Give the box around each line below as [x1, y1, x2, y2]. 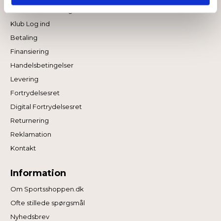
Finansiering [10, 47, 49, 55]
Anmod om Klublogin [10, 6, 78, 14]
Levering [10, 75, 39, 83]
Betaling [10, 34, 38, 41]
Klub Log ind [10, 20, 50, 28]
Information [10, 168, 67, 179]
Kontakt [10, 144, 37, 152]
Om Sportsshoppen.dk [10, 185, 84, 193]
